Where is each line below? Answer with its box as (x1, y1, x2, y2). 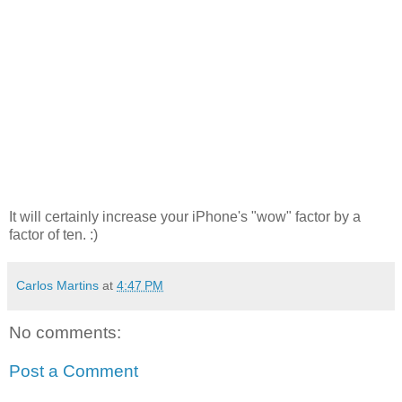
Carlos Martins (16, 277, 99, 293)
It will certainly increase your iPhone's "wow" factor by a (9, 208, 361, 224)
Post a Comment (9, 362, 138, 381)
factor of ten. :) (9, 226, 98, 242)
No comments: (9, 322, 121, 342)
